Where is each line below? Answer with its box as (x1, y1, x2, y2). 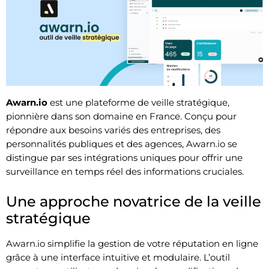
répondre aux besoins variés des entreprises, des (6, 124, 220, 136)
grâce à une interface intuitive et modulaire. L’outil (6, 251, 230, 263)
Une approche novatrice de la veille (6, 192, 261, 210)
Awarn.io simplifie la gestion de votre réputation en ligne (6, 237, 258, 249)
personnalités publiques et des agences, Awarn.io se (6, 138, 237, 150)
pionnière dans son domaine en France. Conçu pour (6, 110, 237, 122)
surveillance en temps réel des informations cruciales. (6, 165, 244, 177)
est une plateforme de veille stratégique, (47, 96, 229, 108)
